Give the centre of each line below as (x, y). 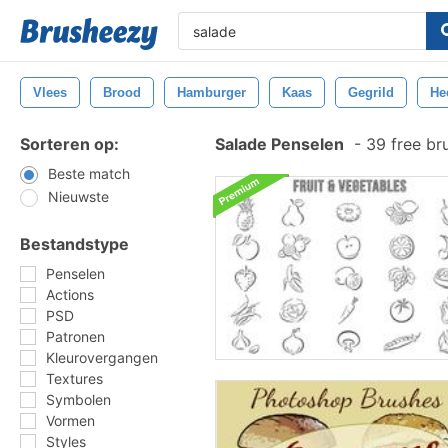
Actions (70, 294)
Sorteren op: (69, 144)
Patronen (75, 336)
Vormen (70, 420)
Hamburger (211, 92)
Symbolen (78, 399)
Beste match (89, 173)
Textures (74, 378)
